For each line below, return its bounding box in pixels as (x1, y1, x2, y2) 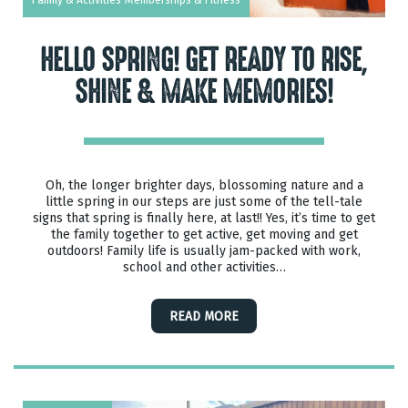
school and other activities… (122, 258, 286, 277)
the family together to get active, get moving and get (50, 225, 358, 244)
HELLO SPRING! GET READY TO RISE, (40, 43, 368, 78)
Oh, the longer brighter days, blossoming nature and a (45, 176, 363, 195)
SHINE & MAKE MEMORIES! (75, 75, 333, 110)
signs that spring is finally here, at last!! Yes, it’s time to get (33, 209, 375, 228)
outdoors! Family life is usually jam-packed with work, (47, 241, 361, 260)
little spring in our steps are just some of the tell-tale (46, 192, 362, 211)
